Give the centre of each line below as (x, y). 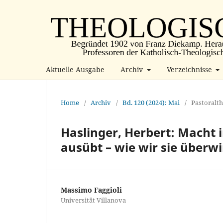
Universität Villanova (93, 200)
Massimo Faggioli (91, 190)
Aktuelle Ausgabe (75, 69)
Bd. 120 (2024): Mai (151, 102)
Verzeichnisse (190, 69)
